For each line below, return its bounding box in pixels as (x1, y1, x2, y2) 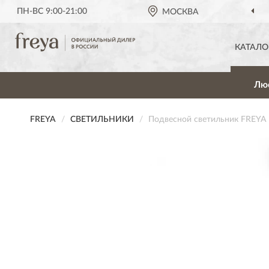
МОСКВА (162, 8, 199, 16)
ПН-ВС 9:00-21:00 (17, 7, 88, 16)
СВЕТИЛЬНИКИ (70, 115, 134, 124)
